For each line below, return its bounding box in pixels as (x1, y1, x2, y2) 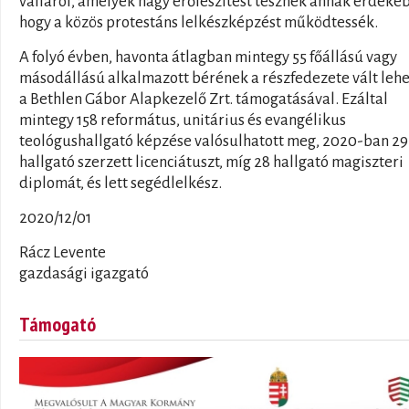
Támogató (19, 310, 96, 337)
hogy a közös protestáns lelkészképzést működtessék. (19, 13, 378, 31)
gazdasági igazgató (19, 264, 149, 282)
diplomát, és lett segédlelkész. (19, 173, 222, 192)
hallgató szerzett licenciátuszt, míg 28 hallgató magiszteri (19, 152, 404, 171)
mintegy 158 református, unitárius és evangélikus (19, 110, 346, 129)
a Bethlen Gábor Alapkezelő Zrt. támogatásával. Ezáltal (19, 89, 388, 108)
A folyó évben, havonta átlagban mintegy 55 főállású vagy (19, 47, 397, 66)
